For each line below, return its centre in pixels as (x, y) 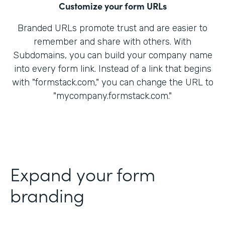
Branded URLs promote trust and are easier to (113, 28)
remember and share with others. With (113, 42)
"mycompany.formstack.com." (113, 96)
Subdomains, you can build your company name (113, 55)
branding (47, 195)
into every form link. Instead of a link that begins (113, 69)
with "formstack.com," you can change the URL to (113, 83)
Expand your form (83, 174)
